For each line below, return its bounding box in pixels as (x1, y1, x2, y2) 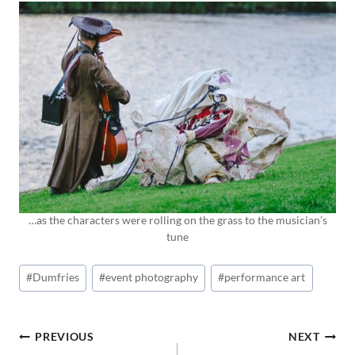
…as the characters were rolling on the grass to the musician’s (28, 214, 327, 227)
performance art (224, 271, 306, 284)
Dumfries (32, 271, 80, 284)
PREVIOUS (35, 330, 94, 344)
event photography (105, 271, 199, 284)
